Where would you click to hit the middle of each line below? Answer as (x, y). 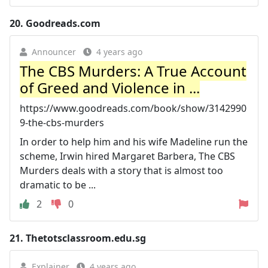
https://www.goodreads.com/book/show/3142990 (133, 108)
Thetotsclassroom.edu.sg (86, 238)
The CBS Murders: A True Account (133, 71)
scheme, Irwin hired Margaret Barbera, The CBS (127, 156)
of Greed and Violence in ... (110, 88)
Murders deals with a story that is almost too (121, 170)
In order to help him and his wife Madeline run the (134, 142)
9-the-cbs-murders (62, 123)
